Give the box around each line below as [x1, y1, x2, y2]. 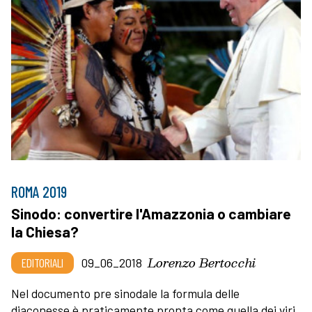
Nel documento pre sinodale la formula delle [11, 285, 240, 301]
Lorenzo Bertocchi [148, 251, 256, 272]
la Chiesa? [11, 222, 79, 240]
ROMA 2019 [11, 182, 67, 201]
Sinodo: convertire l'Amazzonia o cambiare [11, 204, 291, 222]
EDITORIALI [22, 254, 63, 270]
